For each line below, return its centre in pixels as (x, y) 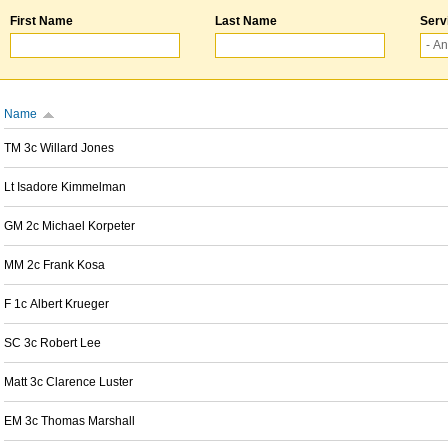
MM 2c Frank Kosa (54, 265)
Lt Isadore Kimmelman (65, 187)
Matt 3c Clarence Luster (68, 382)
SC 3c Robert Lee (52, 343)
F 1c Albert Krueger (56, 304)
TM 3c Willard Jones (59, 148)
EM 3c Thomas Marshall (69, 421)
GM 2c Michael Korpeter (69, 226)
